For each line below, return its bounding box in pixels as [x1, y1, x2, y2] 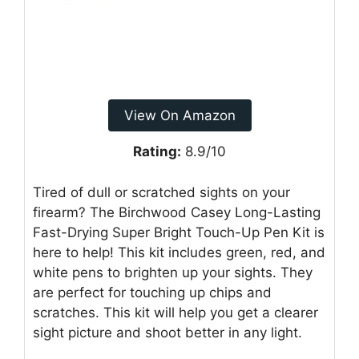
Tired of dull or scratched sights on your [33, 184, 290, 200]
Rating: [133, 143, 181, 160]
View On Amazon [123, 107, 236, 124]
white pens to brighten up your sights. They [33, 264, 313, 280]
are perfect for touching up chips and [33, 284, 272, 301]
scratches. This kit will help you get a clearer [33, 304, 318, 321]
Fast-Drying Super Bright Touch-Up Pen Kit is [33, 224, 325, 240]
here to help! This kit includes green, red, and [33, 244, 325, 260]
